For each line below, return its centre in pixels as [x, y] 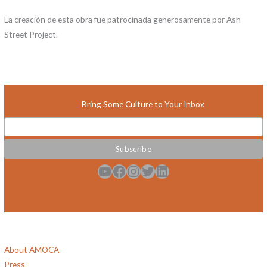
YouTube [101, 170]
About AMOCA [32, 250]
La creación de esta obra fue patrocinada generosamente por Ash [123, 20]
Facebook [115, 170]
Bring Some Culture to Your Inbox [143, 104]
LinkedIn [159, 170]
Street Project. [31, 35]
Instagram [132, 170]
